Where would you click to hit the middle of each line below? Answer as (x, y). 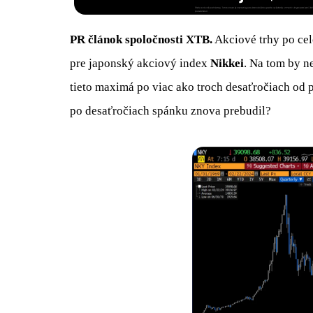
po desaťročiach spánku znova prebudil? (170, 111)
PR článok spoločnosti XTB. (141, 40)
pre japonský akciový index (140, 64)
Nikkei (227, 64)
